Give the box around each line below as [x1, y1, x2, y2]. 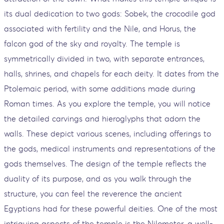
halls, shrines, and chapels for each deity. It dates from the [4, 68, 219, 79]
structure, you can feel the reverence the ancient [4, 188, 182, 199]
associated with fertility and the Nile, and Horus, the [4, 23, 196, 34]
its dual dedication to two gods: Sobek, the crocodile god [4, 8, 215, 19]
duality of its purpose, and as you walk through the [4, 173, 191, 184]
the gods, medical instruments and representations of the [4, 143, 215, 154]
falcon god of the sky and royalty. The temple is [4, 38, 180, 49]
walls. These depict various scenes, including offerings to [4, 128, 211, 139]
